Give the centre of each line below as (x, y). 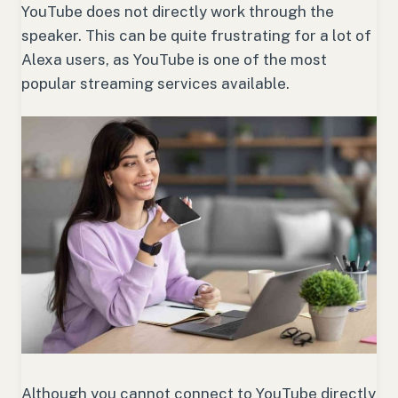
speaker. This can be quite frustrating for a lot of (196, 36)
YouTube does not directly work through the (178, 12)
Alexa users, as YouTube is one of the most (174, 60)
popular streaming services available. (157, 84)
